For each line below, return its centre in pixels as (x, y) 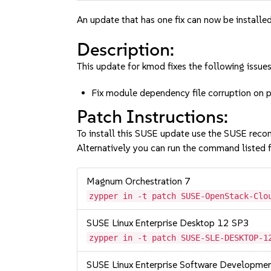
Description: (126, 49)
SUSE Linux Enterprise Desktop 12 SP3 (168, 223)
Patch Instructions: (153, 116)
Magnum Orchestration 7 (139, 181)
